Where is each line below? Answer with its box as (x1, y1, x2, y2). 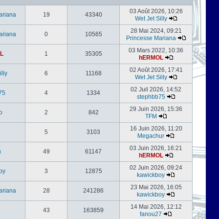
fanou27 (140, 211, 162, 218)
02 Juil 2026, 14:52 (131, 86, 181, 93)
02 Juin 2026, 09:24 (130, 164, 182, 171)
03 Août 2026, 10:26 (129, 8, 183, 15)
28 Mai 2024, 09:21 (130, 27, 182, 34)
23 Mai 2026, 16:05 (130, 184, 182, 191)
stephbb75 (136, 93, 165, 100)
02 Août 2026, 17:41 (129, 66, 183, 73)
